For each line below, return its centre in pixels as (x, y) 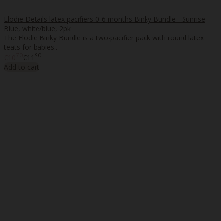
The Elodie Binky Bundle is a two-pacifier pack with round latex (104, 37)
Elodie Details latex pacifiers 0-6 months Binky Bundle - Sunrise (105, 19)
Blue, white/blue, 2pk (37, 28)
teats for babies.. (31, 47)
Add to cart (22, 67)
